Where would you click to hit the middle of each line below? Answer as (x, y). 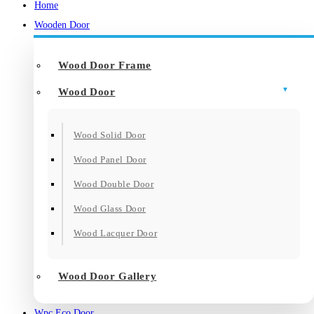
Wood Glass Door (110, 209)
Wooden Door (62, 25)
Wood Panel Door (110, 159)
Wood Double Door (114, 184)
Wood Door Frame (105, 65)
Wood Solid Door (110, 135)
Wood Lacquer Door (116, 233)
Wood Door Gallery (108, 276)
